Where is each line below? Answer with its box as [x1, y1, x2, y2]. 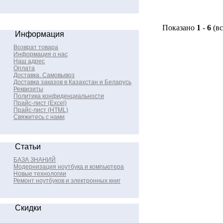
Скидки [15, 204, 41, 212]
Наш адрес [13, 58, 45, 65]
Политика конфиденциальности [13, 93, 104, 100]
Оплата [13, 65, 35, 72]
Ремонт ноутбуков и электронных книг [13, 177, 120, 184]
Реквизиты [13, 86, 43, 93]
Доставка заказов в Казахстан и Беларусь [13, 79, 131, 86]
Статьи [15, 142, 41, 151]
